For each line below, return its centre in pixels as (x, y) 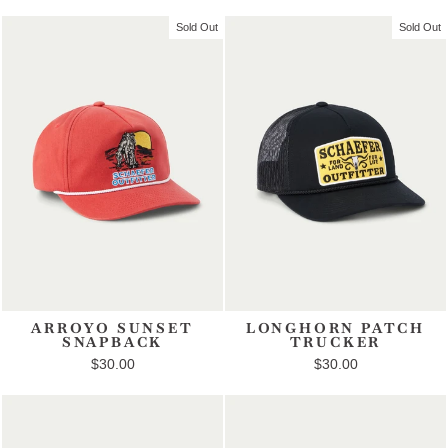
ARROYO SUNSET (112, 328)
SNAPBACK (112, 342)
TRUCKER (335, 342)
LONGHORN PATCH (335, 328)
